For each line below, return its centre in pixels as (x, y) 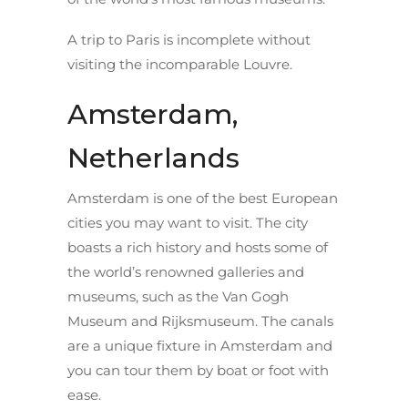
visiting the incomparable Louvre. (180, 64)
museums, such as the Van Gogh (178, 296)
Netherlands (153, 158)
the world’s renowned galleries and (186, 271)
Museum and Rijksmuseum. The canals (200, 321)
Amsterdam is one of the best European (203, 198)
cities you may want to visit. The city (188, 222)
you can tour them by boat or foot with (198, 370)
